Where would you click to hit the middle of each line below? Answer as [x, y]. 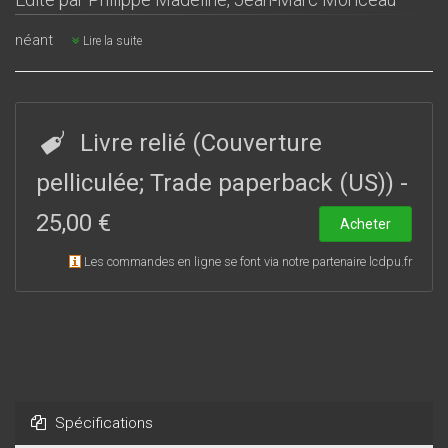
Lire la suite [111, 41]
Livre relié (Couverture [200, 143]
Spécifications [102, 423]
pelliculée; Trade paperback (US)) [218, 183]
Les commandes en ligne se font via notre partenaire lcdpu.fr [248, 261]
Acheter [365, 224]
